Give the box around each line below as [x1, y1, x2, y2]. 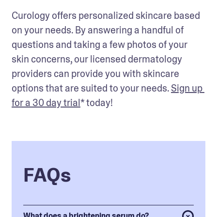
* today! [80, 96, 113, 109]
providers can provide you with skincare [12, 67, 179, 80]
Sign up [171, 81, 202, 94]
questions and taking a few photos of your [12, 38, 187, 51]
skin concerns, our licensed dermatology [12, 52, 182, 65]
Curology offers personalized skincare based [12, 9, 200, 22]
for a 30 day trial [12, 96, 80, 109]
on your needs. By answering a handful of [12, 23, 184, 36]
